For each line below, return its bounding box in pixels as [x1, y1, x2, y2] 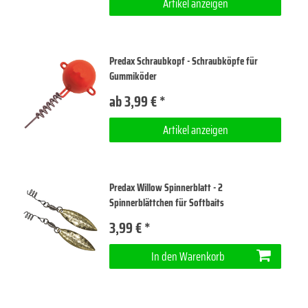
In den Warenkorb [151, 247, 225, 265]
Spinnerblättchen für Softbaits [109, 194, 225, 211]
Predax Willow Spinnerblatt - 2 [109, 179, 223, 196]
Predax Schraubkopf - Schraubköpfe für [109, 52, 258, 69]
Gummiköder [109, 67, 157, 85]
